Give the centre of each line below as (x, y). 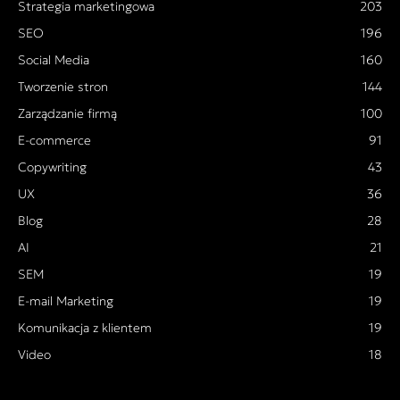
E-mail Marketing (66, 300)
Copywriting (52, 167)
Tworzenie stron (63, 86)
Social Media (54, 59)
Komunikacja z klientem (85, 327)
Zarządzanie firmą (67, 113)
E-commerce (54, 140)
